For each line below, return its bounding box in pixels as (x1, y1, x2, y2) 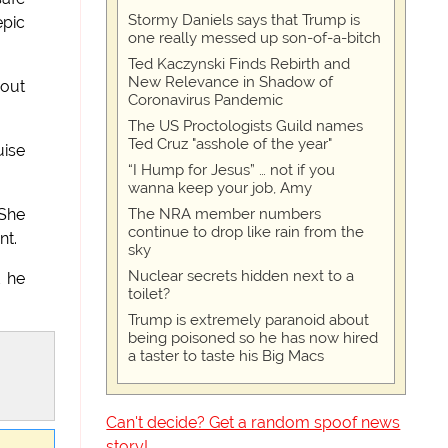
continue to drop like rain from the (128, 223, 365, 241)
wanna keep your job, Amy (128, 179, 313, 197)
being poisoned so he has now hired (128, 329, 379, 347)
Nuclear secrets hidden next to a (128, 267, 355, 285)
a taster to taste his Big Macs (128, 347, 325, 365)
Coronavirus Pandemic (128, 91, 284, 109)
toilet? (128, 285, 171, 303)
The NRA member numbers (128, 205, 322, 223)
